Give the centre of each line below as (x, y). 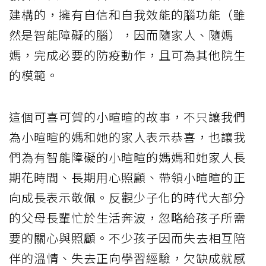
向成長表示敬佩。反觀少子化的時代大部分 (127, 197)
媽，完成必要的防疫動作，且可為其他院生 (127, 55)
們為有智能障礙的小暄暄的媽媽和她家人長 (127, 157)
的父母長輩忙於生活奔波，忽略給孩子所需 (127, 217)
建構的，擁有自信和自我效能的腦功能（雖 (127, 14)
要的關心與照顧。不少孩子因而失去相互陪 (127, 237)
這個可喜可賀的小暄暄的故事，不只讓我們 (127, 116)
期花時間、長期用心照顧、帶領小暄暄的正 (127, 177)
